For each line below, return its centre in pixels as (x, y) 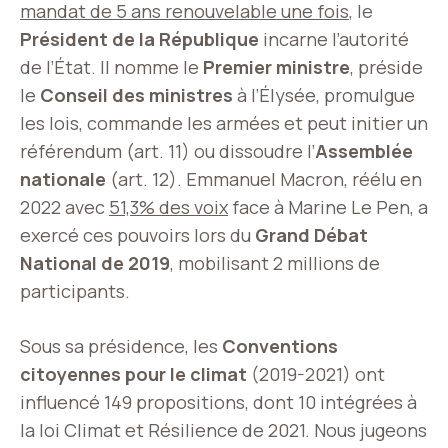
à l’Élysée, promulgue (324, 95)
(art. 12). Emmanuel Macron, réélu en (264, 179)
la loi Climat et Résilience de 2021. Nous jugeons (223, 430)
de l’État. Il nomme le (111, 67)
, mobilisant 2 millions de (275, 263)
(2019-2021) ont (316, 374)
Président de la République (139, 39)
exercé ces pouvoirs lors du (137, 235)
